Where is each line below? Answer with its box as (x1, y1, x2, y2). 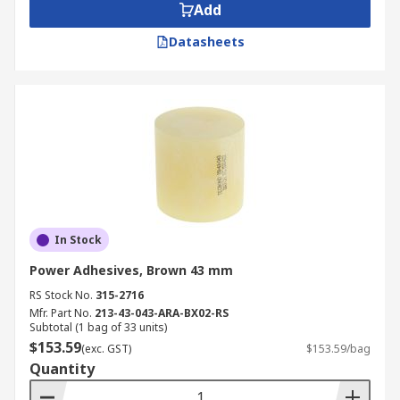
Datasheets (168, 33, 245, 50)
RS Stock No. (29, 287, 93, 303)
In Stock (54, 232, 102, 247)
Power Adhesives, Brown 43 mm (29, 262, 233, 279)
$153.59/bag (306, 341, 371, 356)
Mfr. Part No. (29, 305, 92, 321)
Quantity (29, 359, 95, 379)
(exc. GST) (81, 341, 131, 356)
